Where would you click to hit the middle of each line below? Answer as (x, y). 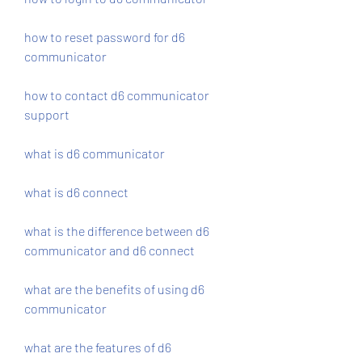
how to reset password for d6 (105, 37)
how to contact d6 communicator (117, 95)
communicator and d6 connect (109, 250)
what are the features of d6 (98, 347)
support (47, 114)
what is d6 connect (76, 192)
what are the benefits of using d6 (114, 289)
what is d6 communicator (95, 153)
